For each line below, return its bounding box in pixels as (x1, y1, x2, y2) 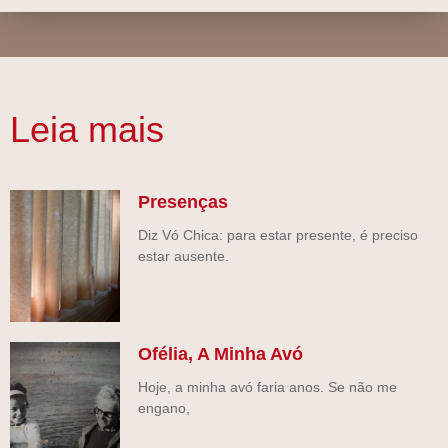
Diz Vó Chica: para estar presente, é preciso (138, 227, 418, 244)
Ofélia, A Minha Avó (138, 344, 303, 365)
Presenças (138, 192, 228, 213)
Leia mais (10, 108, 164, 150)
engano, (138, 400, 190, 417)
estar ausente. (138, 248, 229, 265)
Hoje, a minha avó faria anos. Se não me (138, 379, 397, 396)
